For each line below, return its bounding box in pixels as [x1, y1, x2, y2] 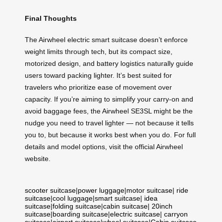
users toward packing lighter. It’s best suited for [25, 71, 172, 79]
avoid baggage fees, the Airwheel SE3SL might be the [25, 107, 193, 115]
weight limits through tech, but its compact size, [25, 47, 172, 55]
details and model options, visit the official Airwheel [25, 142, 183, 151]
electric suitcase [110, 210, 160, 218]
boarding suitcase [53, 210, 108, 218]
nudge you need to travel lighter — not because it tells [25, 118, 194, 127]
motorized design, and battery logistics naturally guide [25, 59, 193, 67]
